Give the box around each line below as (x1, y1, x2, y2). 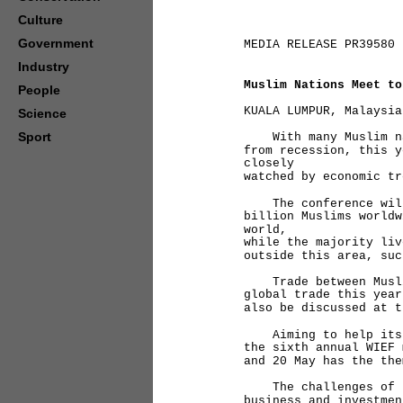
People (18, 83, 60, 97)
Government (18, 36, 94, 50)
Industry (18, 59, 69, 74)
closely (244, 157, 294, 170)
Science (18, 106, 67, 121)
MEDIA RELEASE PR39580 (244, 38, 395, 51)
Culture (18, 13, 63, 27)
